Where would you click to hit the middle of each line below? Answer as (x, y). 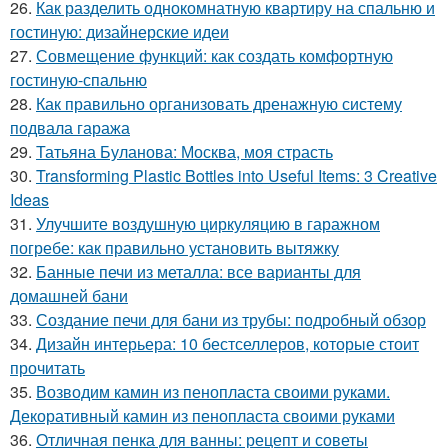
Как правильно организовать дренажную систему (219, 104)
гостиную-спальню (78, 80)
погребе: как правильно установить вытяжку (174, 248)
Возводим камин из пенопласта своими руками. (213, 392)
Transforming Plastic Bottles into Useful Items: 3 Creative (236, 176)
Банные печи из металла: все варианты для (198, 272)
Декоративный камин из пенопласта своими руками (202, 416)
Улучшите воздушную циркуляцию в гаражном (208, 224)
